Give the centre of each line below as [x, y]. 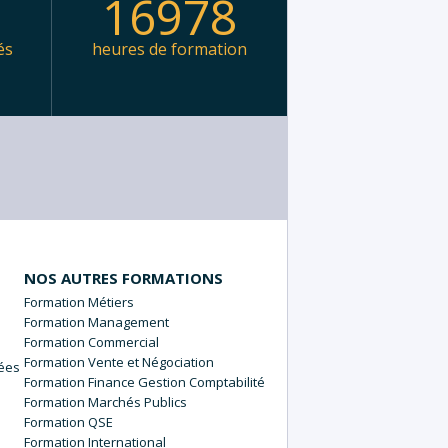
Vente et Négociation [150, 362]
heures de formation [169, 49]
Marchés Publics [137, 402]
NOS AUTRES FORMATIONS [123, 278]
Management [128, 322]
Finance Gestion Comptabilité [176, 382]
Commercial [123, 342]
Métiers [110, 302]
